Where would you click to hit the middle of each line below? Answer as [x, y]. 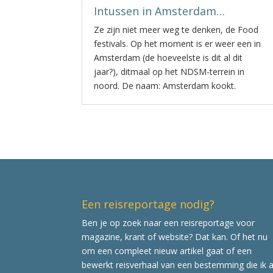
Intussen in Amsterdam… [160, 11]
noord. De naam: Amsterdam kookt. [165, 86]
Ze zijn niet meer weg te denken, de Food [176, 30]
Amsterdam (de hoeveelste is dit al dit [168, 58]
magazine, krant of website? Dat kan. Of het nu [175, 236]
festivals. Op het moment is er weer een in [178, 44]
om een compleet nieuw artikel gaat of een [167, 250]
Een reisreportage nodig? [148, 204]
